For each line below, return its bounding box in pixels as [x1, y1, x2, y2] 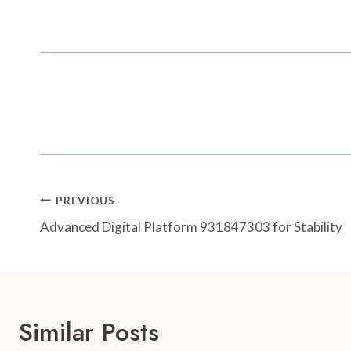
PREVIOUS [56, 194, 115, 207]
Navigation [39, 214, 157, 251]
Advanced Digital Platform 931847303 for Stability [40, 219, 342, 236]
